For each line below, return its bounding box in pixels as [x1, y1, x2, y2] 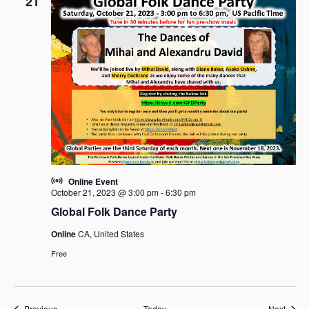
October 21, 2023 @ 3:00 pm [50, 186, 159, 199]
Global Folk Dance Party [50, 203, 177, 220]
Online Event [68, 175, 118, 188]
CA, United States [77, 228, 144, 240]
